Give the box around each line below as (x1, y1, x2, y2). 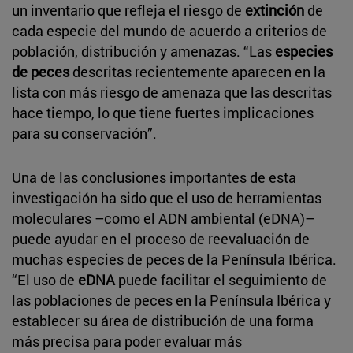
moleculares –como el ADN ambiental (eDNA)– (12, 208, 314, 228)
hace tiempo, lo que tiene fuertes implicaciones (12, 102, 314, 122)
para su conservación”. (12, 123, 157, 143)
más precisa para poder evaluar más (12, 331, 242, 351)
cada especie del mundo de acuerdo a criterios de (12, 20, 327, 40)
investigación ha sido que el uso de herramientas (12, 188, 321, 207)
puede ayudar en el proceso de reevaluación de (12, 229, 310, 248)
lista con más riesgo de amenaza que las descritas (12, 82, 332, 102)
